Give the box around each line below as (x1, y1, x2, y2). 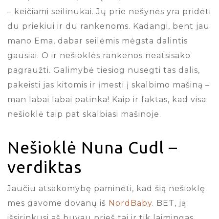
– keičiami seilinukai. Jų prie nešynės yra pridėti (7, 6, 211, 16)
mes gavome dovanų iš (7, 198, 109, 208)
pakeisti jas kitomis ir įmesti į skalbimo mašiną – (7, 80, 210, 89)
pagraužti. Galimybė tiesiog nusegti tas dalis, (7, 65, 200, 75)
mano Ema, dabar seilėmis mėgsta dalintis (7, 36, 188, 45)
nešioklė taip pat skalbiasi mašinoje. (7, 109, 161, 119)
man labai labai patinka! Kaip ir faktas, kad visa (7, 94, 206, 104)
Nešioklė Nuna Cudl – (7, 137, 177, 156)
